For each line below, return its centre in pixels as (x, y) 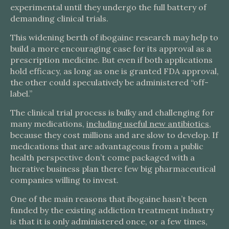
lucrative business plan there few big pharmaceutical (113, 169)
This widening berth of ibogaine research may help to (114, 37)
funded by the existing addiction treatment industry (112, 210)
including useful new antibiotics (148, 124)
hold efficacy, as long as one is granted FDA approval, (114, 71)
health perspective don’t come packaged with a (102, 157)
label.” (21, 94)
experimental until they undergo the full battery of (108, 7)
